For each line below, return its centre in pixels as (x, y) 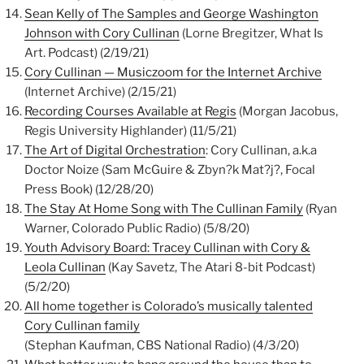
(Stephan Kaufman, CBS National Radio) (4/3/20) (162, 346)
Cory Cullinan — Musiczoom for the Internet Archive (173, 73)
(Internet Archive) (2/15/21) (100, 92)
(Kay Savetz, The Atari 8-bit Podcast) (210, 268)
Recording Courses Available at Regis (130, 112)
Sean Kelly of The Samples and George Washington (171, 14)
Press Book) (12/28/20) (89, 190)
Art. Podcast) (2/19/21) (87, 53)
